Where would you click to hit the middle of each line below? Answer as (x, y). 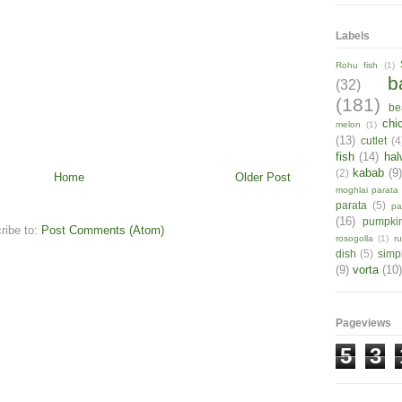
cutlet (373, 141)
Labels (353, 36)
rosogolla (354, 239)
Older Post (263, 178)
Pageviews (363, 323)
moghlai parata (367, 190)
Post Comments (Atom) (103, 231)
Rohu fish (357, 66)
